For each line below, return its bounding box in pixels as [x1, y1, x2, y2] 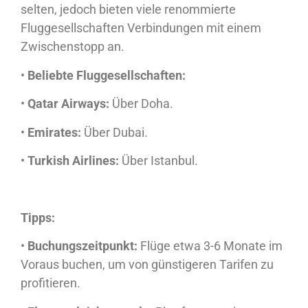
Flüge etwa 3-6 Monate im [137, 239, 283, 254]
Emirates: [27, 124, 81, 140]
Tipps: [21, 210, 55, 225]
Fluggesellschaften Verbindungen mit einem [21, 21, 261, 36]
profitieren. [21, 276, 80, 291]
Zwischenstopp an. [21, 39, 124, 54]
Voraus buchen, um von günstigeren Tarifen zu [21, 257, 274, 272]
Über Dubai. [81, 124, 148, 140]
